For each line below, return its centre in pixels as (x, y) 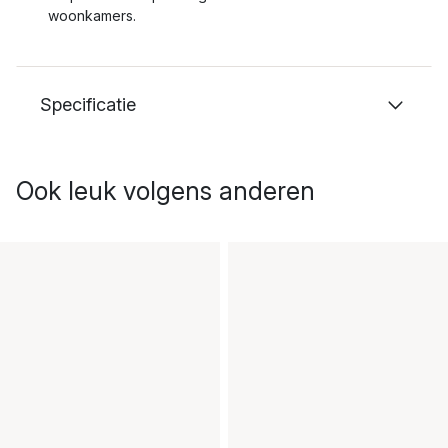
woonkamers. (92, 15)
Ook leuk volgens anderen (165, 191)
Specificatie (88, 104)
